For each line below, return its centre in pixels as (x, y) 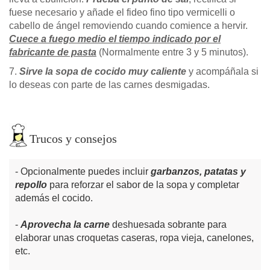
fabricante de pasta (53, 52)
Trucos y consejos (73, 139)
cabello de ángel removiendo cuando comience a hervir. (128, 26)
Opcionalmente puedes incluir (86, 172)
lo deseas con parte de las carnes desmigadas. (109, 85)
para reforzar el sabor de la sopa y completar (143, 185)
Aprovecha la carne (65, 225)
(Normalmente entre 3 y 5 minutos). (172, 52)
